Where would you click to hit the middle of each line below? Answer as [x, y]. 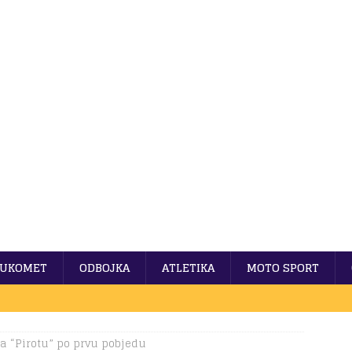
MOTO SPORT [283, 268]
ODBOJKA [104, 268]
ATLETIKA [188, 268]
